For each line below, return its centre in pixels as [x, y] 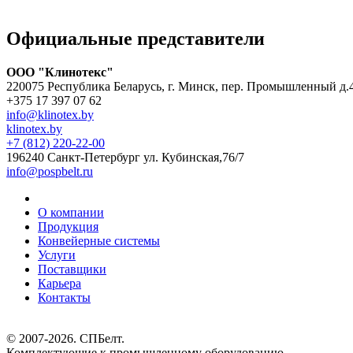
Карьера [59, 283]
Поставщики [72, 269]
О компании [71, 212]
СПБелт [100, 338]
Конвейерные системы [99, 240]
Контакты [64, 297]
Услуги [57, 255]
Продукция [68, 226]
